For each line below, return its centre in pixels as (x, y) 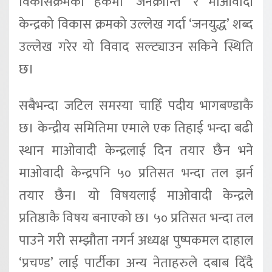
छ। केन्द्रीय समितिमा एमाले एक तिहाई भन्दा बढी (136, 128)
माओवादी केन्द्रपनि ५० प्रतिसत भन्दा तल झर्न (136, 173)
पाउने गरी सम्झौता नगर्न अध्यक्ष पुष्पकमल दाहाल (136, 240)
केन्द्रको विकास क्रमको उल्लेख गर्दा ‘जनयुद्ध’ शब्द (136, 24)
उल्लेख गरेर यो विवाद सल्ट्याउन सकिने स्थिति (136, 47)
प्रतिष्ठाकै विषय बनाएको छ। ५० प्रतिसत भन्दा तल (136, 218)
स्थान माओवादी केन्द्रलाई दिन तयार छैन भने (136, 151)
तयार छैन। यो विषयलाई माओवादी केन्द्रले (136, 195)
